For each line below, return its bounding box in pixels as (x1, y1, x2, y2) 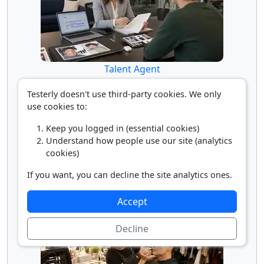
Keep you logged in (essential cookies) (46, 123, 199, 134)
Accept (117, 195, 147, 208)
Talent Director (98, 188, 166, 202)
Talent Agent (104, 62, 160, 75)
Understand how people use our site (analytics (46, 135, 232, 146)
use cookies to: (27, 101, 87, 112)
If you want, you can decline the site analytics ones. (27, 169, 232, 180)
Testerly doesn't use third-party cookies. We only (27, 88, 221, 100)
